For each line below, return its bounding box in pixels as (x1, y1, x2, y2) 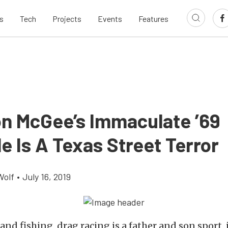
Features (138, 13, 168, 23)
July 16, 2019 (22, 171, 71, 182)
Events (98, 13, 122, 23)
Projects (52, 13, 81, 23)
